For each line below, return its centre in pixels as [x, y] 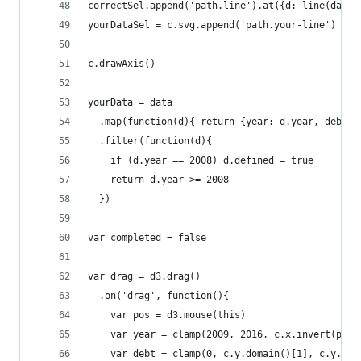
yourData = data [130, 102]
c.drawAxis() [122, 64]
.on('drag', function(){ [158, 296]
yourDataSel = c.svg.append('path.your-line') [212, 25]
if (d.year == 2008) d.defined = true [201, 160]
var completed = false [147, 238]
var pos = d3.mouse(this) [167, 315]
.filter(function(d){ [150, 141]
